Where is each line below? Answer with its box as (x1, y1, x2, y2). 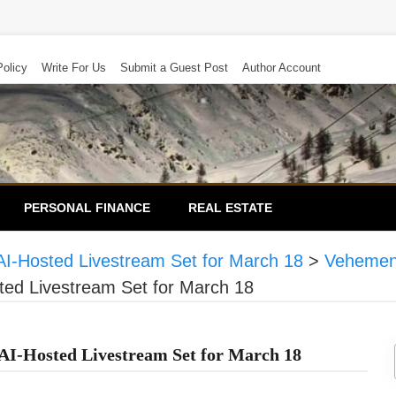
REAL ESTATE (188, 200, 272, 215)
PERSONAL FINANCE (24, 200, 150, 215)
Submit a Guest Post (120, 61, 228, 74)
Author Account (242, 61, 321, 74)
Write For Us (42, 61, 106, 74)
